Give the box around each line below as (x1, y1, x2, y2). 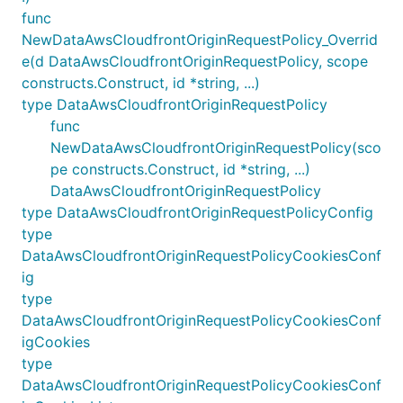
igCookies (22, 332, 90, 351)
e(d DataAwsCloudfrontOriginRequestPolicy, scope (22, 51, 368, 70)
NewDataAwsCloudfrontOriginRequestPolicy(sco (50, 138, 381, 157)
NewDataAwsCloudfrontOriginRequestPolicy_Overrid (22, 30, 378, 49)
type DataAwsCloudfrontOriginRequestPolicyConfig (22, 202, 373, 221)
